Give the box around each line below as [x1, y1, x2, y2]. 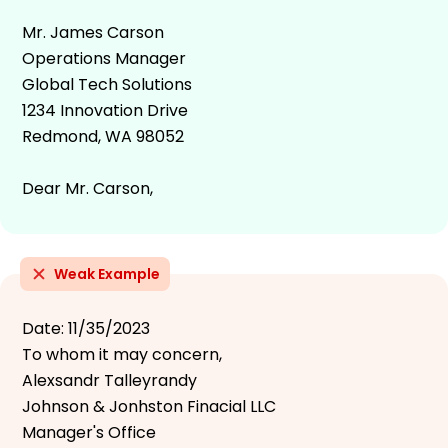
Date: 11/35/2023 [22, 316, 150, 340]
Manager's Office [22, 420, 156, 444]
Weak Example [54, 263, 160, 284]
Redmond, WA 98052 [22, 124, 184, 148]
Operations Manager [22, 46, 186, 70]
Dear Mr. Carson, [22, 176, 153, 200]
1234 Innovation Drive [22, 98, 188, 122]
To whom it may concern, [22, 342, 222, 366]
